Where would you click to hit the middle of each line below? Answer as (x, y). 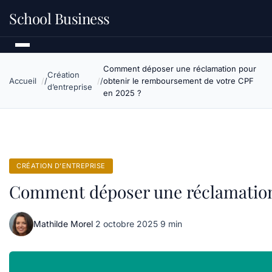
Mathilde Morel (63, 224)
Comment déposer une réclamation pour (180, 69)
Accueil (23, 81)
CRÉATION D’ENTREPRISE (61, 166)
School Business (59, 18)
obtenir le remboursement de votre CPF (178, 81)
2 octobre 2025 (127, 224)
